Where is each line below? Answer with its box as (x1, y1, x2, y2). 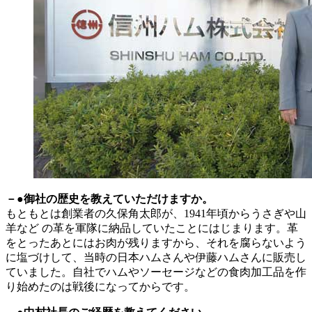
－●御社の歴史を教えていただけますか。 (6, 193, 213, 205)
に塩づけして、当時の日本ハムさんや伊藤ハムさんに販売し (6, 251, 306, 264)
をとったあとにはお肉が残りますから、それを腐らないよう (6, 237, 306, 249)
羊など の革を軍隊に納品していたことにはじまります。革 (6, 222, 298, 235)
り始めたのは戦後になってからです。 (6, 281, 195, 293)
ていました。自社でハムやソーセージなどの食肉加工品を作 (6, 266, 306, 279)
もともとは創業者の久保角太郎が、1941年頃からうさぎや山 (6, 208, 306, 220)
